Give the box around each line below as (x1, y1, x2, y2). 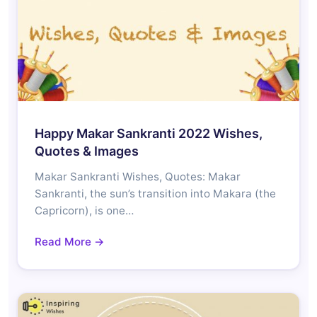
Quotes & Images (35, 143, 139, 158)
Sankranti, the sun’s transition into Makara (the (35, 186, 276, 200)
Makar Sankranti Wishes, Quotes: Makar (35, 169, 241, 183)
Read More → (35, 234, 105, 248)
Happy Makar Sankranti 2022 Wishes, (35, 125, 263, 141)
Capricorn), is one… (35, 203, 134, 217)
